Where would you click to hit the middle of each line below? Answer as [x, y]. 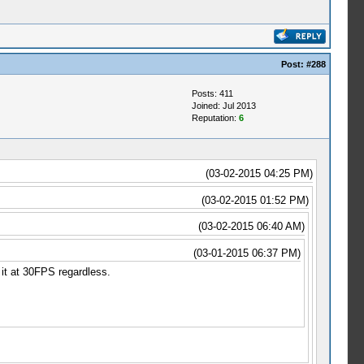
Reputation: [215, 118]
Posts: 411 [212, 93]
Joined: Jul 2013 [223, 106]
